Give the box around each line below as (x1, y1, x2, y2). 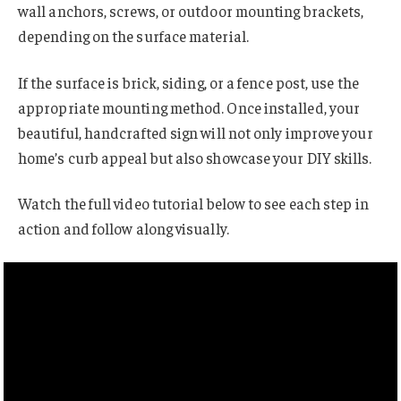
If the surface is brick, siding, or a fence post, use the (18, 72, 359, 92)
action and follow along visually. (18, 218, 229, 239)
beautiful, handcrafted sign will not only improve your (18, 122, 373, 142)
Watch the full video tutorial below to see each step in (18, 193, 369, 214)
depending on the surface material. (18, 25, 249, 46)
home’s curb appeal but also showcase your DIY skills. (18, 147, 372, 167)
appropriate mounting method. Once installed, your (18, 97, 361, 117)
